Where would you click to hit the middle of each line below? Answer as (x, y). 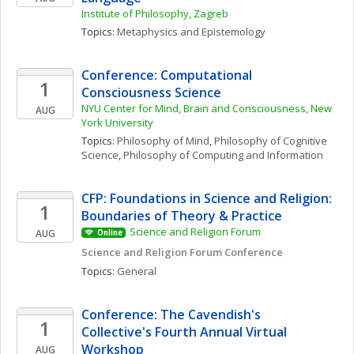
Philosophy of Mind (163, 141)
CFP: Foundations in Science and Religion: (207, 198)
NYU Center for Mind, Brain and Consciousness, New (207, 108)
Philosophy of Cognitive (271, 141)
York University (117, 122)
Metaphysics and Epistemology (191, 32)
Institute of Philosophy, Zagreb (155, 13)
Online (109, 233)
